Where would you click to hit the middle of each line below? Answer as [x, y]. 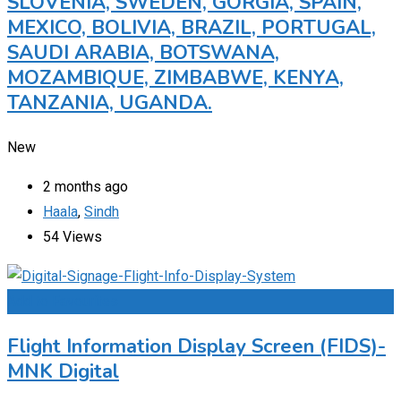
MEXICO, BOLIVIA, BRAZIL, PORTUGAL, [192, 27]
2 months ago [85, 186]
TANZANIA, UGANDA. [110, 102]
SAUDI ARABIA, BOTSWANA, [143, 52]
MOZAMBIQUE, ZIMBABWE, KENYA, [175, 77]
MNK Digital [63, 371]
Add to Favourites [63, 301]
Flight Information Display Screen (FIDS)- [196, 346]
